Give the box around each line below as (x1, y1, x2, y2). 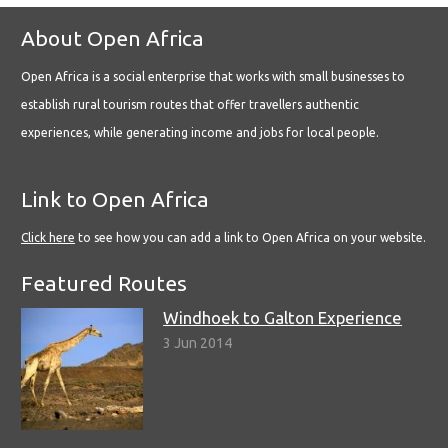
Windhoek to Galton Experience (163, 308, 403, 328)
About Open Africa (21, 26, 204, 51)
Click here (21, 231, 75, 245)
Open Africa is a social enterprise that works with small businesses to (21, 70, 405, 84)
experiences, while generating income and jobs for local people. (21, 126, 379, 140)
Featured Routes (21, 271, 187, 296)
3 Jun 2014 (163, 335, 233, 352)
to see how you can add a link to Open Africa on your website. (75, 231, 426, 245)
